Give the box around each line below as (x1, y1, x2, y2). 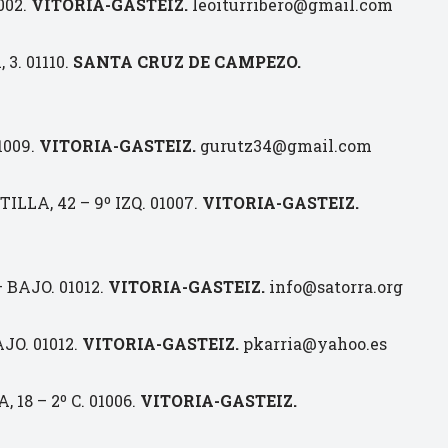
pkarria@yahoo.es (239, 333, 387, 354)
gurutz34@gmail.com (196, 135, 372, 156)
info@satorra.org (265, 276, 403, 297)
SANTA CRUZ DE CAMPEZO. (73, 51, 301, 72)
